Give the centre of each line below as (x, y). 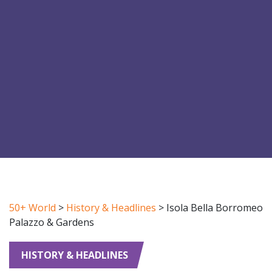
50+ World (32, 208)
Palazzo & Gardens (52, 222)
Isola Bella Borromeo (215, 208)
